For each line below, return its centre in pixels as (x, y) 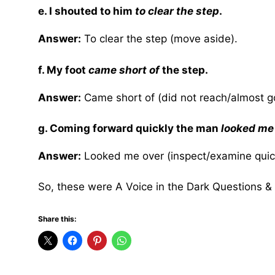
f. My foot (63, 70)
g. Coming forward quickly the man (130, 129)
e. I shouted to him (87, 11)
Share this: (57, 219)
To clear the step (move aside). (159, 39)
